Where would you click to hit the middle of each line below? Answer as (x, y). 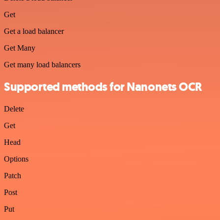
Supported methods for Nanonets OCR (103, 87)
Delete (14, 109)
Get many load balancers (42, 64)
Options (16, 159)
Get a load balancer (34, 31)
